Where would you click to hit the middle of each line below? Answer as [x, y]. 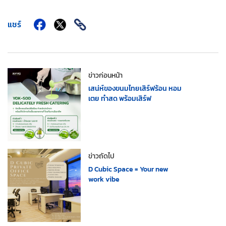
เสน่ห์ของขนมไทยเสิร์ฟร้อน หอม [135, 89]
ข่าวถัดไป [101, 156]
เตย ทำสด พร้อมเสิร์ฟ [120, 99]
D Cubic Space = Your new [128, 169]
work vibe [104, 179]
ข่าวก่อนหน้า [105, 75]
